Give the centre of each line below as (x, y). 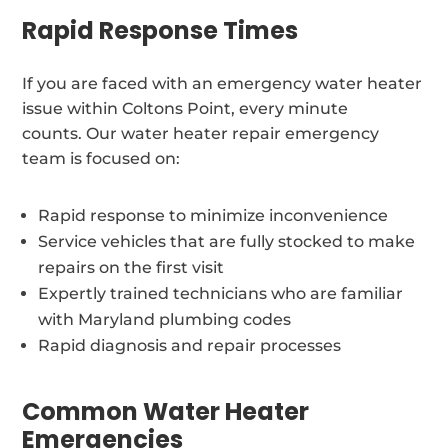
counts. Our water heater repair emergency (201, 133)
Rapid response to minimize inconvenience (213, 215)
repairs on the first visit (131, 267)
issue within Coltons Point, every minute (185, 108)
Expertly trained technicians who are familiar (221, 293)
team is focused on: (101, 158)
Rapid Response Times (160, 30)
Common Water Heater (166, 411)
